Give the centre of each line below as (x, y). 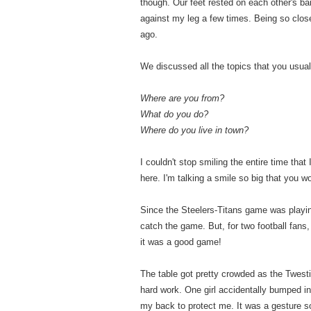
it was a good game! (181, 242)
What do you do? (174, 114)
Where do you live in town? (194, 130)
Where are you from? (182, 98)
